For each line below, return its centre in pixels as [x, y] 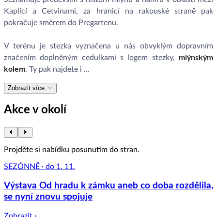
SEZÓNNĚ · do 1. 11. [39, 166]
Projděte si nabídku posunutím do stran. [72, 149]
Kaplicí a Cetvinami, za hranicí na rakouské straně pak [108, 11]
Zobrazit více [27, 88]
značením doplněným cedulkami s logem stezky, [91, 57]
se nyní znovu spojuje [48, 197]
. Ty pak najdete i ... [57, 69]
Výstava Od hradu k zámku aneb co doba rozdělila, [108, 186]
